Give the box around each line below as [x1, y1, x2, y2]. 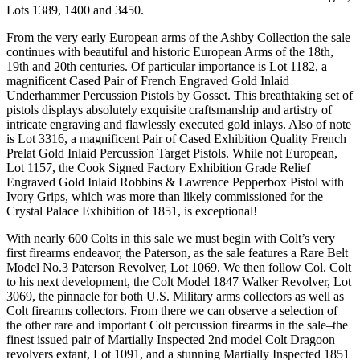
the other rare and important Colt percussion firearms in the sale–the [6, 317, 348, 332]
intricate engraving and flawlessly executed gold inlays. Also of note [6, 117, 351, 131]
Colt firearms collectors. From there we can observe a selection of [6, 303, 337, 317]
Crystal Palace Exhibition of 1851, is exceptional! [6, 203, 257, 218]
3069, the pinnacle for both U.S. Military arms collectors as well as [6, 288, 344, 303]
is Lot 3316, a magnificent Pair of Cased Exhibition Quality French [6, 131, 346, 145]
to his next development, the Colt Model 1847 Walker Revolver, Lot [6, 274, 351, 288]
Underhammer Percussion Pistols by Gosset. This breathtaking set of [6, 88, 353, 102]
